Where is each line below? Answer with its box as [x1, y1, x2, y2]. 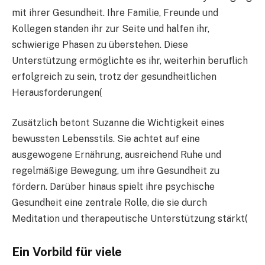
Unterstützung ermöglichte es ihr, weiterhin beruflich [12, 54, 248, 66]
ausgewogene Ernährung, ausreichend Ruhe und [12, 149, 221, 161]
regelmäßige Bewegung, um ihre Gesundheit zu [12, 165, 219, 177]
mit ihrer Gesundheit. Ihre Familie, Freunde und [12, 7, 218, 18]
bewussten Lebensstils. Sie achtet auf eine [12, 133, 200, 145]
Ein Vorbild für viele [12, 244, 122, 259]
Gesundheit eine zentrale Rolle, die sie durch [12, 197, 207, 209]
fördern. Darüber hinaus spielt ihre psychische [12, 181, 215, 193]
